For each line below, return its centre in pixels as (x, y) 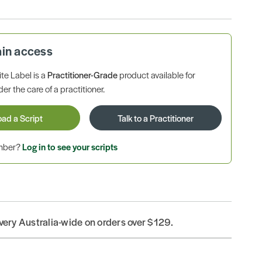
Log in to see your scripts (70, 147)
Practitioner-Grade (83, 74)
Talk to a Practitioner (155, 118)
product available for (157, 74)
